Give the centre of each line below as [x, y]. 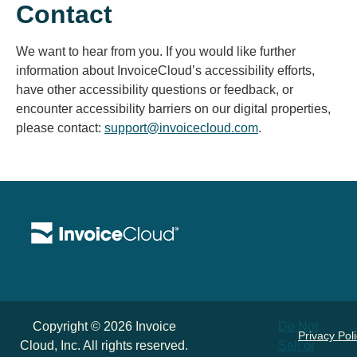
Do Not [298, 326]
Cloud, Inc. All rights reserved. [104, 345]
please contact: [60, 127]
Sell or [296, 345]
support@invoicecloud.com [181, 127]
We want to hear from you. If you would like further [156, 51]
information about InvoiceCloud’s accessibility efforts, [165, 70]
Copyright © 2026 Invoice [104, 326]
